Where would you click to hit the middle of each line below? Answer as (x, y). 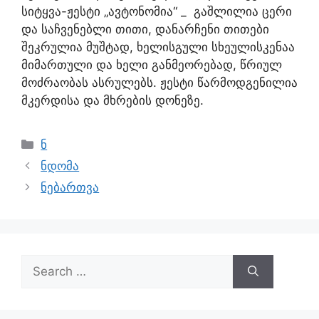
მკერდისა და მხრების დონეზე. (113, 100)
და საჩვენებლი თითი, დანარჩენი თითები (145, 29)
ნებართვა (70, 187)
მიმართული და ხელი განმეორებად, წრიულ (152, 65)
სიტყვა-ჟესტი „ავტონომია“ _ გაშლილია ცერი (157, 11)
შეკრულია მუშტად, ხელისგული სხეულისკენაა (158, 47)
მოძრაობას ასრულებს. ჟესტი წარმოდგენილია (159, 83)
